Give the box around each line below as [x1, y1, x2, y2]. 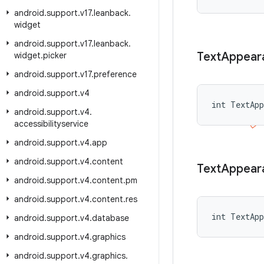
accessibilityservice [14, 118, 88, 129]
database [92, 213, 129, 223]
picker [43, 50, 67, 61]
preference [94, 69, 137, 80]
